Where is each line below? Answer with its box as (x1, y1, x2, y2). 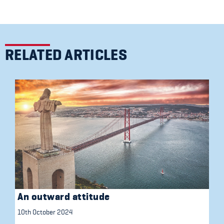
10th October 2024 (17, 207, 72, 216)
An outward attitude (17, 190, 110, 202)
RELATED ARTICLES (5, 46, 127, 64)
